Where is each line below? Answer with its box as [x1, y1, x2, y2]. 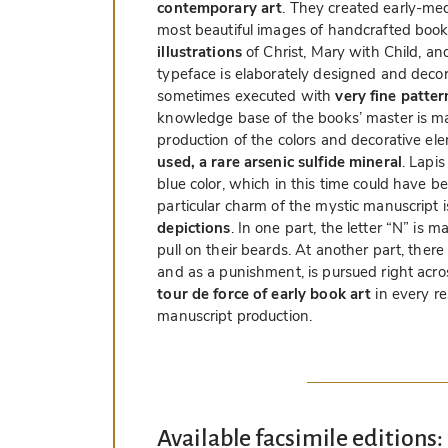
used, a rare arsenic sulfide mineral [157, 152, 402, 173]
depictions [157, 218, 231, 239]
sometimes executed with [157, 86, 336, 107]
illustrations [157, 42, 242, 63]
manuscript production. [157, 306, 313, 327]
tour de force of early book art [157, 284, 372, 305]
